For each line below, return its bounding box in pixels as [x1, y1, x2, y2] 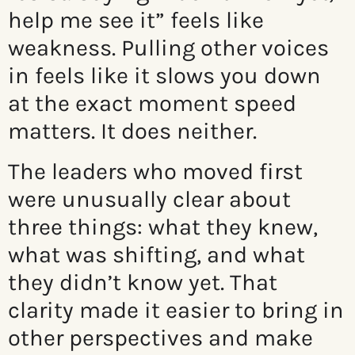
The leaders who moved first [8, 158, 303, 185]
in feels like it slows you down [8, 62, 321, 90]
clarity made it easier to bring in [8, 296, 344, 324]
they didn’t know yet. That [8, 269, 277, 296]
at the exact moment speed [8, 90, 296, 117]
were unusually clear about [8, 185, 291, 213]
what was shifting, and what [8, 241, 305, 269]
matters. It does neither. [8, 117, 257, 145]
